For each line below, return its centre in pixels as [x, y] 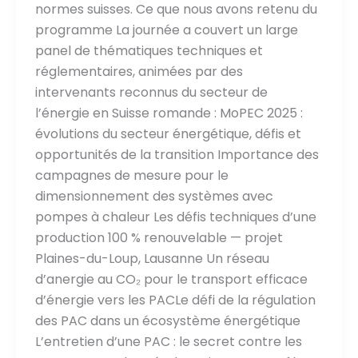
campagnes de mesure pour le [131, 176]
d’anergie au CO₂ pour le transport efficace [171, 280]
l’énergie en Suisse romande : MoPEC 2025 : [169, 113]
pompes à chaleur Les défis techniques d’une [175, 217]
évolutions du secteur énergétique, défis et [168, 134]
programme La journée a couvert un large [166, 30]
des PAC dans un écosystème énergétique [167, 321]
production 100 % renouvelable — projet [159, 238]
